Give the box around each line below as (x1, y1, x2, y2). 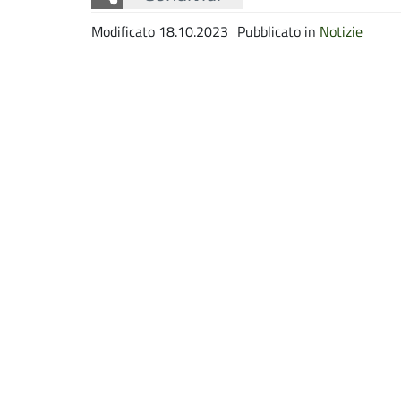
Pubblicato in (237, 21, 320, 42)
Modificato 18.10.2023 (91, 21, 228, 42)
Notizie (320, 21, 363, 42)
